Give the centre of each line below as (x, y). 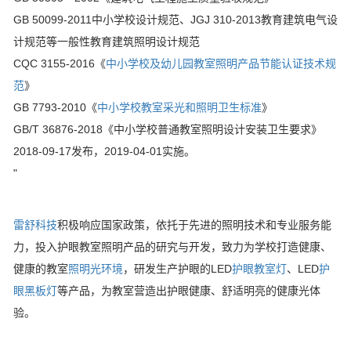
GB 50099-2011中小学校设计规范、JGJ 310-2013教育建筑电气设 (175, 20)
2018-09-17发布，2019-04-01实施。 (104, 152)
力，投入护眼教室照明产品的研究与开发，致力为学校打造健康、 (172, 247)
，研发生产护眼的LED (177, 269)
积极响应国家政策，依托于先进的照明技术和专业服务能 (194, 225)
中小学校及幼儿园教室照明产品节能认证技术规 (221, 64)
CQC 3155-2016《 (60, 64)
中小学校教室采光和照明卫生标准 (179, 108)
